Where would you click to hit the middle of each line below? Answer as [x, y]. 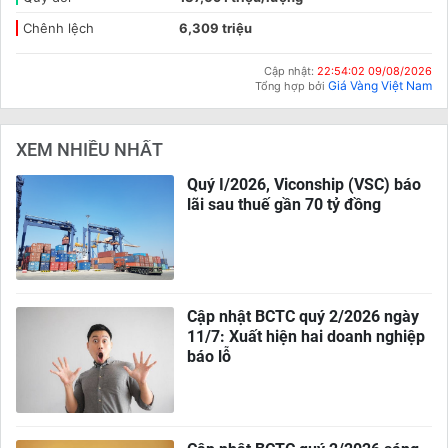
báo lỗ [209, 357]
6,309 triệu [215, 28]
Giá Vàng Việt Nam [380, 85]
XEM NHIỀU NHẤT [89, 150]
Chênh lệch [58, 28]
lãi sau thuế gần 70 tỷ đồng [284, 204]
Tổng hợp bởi [291, 86]
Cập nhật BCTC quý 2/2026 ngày [303, 317]
